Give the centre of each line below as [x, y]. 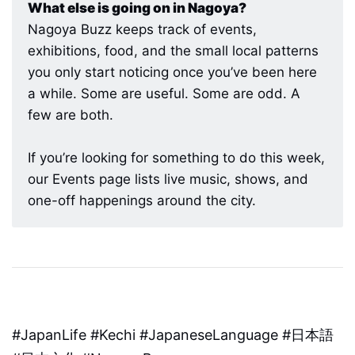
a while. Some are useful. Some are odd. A [164, 93]
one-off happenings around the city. [142, 200]
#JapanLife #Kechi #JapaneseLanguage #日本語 [173, 334]
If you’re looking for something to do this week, [176, 157]
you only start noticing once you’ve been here [172, 72]
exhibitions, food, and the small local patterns [173, 50]
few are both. [71, 115]
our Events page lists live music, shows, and [168, 179]
